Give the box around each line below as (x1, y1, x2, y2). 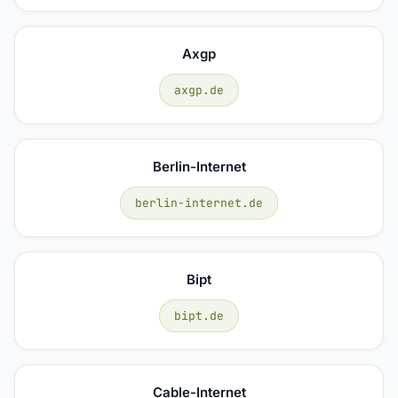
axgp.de (174, 82, 224, 98)
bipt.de (174, 307, 224, 323)
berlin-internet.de (135, 195, 263, 211)
